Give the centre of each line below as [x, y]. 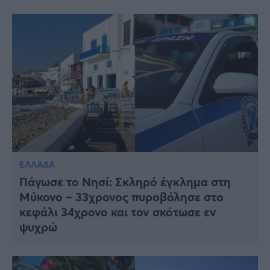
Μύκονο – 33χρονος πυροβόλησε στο [121, 197]
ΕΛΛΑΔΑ [37, 165]
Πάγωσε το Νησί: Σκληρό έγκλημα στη [125, 182]
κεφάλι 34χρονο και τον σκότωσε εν [118, 212]
